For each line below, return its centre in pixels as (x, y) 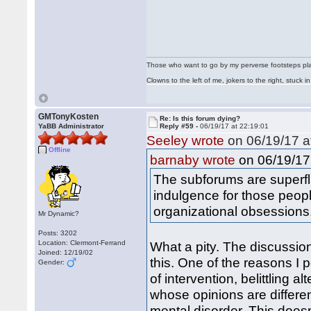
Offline (60, 150)
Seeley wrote (186, 141)
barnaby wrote (193, 160)
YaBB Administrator (72, 126)
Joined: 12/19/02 (66, 252)
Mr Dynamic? (59, 213)
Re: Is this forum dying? (200, 118)
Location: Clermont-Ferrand (82, 243)
